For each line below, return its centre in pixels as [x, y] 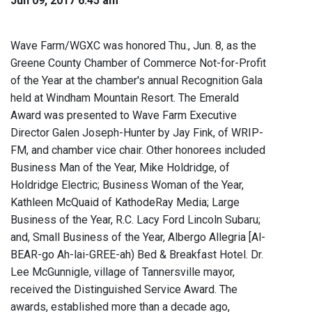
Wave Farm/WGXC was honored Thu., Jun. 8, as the [133, 46]
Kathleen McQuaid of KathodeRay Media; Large [125, 203]
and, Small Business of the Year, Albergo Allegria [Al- [138, 237]
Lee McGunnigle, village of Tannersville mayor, [123, 272]
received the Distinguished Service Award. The [124, 290]
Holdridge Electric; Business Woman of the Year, [127, 185]
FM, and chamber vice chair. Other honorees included [138, 150]
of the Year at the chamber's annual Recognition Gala [136, 81]
